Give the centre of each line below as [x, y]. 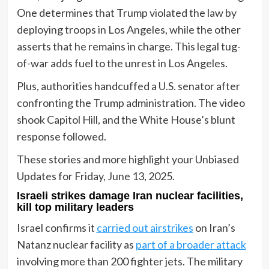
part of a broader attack [191, 244]
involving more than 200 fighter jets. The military [129, 261]
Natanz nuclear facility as [76, 244]
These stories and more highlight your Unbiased [128, 159]
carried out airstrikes [145, 227]
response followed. [61, 136]
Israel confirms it [56, 227]
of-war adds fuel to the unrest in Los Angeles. [122, 63]
